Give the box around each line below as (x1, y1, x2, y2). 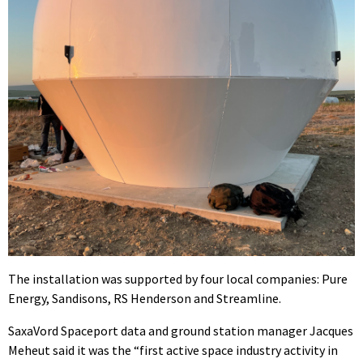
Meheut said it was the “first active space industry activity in (8, 341, 338, 358)
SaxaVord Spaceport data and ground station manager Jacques (8, 322, 353, 339)
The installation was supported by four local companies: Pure (8, 270, 348, 287)
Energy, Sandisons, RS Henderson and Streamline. (8, 289, 281, 306)
